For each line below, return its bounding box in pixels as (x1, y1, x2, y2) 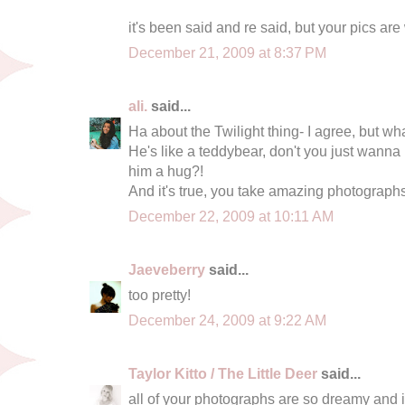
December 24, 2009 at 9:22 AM (128, 311, 326, 328)
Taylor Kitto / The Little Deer (128, 364, 317, 381)
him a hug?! (128, 162, 203, 179)
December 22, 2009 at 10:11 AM (128, 207, 334, 224)
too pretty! (128, 286, 191, 303)
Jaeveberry (128, 260, 205, 278)
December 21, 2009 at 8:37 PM (128, 43, 326, 61)
